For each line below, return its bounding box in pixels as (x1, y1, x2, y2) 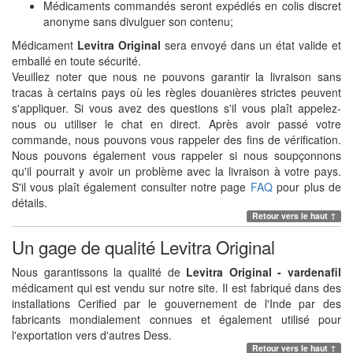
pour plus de (272, 178, 342, 195)
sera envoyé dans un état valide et (161, 36, 341, 53)
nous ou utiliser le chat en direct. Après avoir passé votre (12, 115, 341, 132)
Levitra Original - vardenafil (186, 263, 341, 280)
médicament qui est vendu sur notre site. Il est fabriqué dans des (12, 279, 341, 295)
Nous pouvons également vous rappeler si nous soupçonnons (12, 147, 341, 163)
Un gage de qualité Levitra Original (12, 233, 275, 259)
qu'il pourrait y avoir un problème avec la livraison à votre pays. (12, 162, 341, 179)
